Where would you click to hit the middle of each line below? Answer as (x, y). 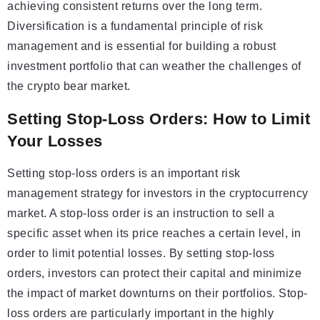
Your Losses (55, 141)
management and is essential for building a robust (142, 46)
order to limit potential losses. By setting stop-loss (141, 254)
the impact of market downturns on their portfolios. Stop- (157, 294)
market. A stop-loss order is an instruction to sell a (141, 214)
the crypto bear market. (69, 86)
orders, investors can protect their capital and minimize (154, 274)
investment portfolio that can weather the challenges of (154, 66)
